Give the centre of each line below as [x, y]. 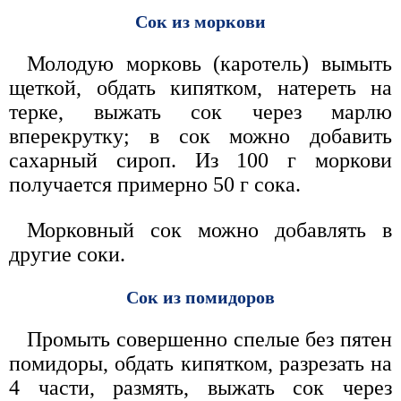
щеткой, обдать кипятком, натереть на [200, 88]
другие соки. [67, 255]
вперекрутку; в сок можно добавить [200, 137]
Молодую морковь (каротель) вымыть [209, 64]
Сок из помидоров [200, 298]
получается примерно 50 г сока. [155, 185]
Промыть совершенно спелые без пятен [209, 340]
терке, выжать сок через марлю [200, 112]
